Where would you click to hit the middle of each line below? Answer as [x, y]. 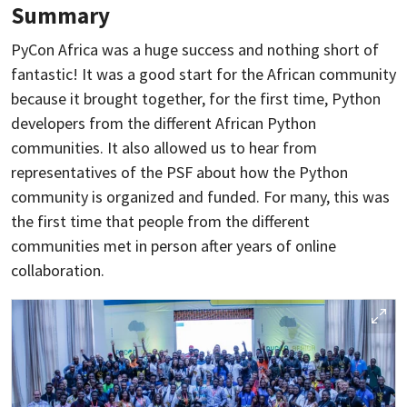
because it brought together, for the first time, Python [196, 98]
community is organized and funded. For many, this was [200, 196]
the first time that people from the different [160, 221]
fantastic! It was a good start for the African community [203, 74]
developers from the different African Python [164, 123]
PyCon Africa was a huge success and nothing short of [195, 49]
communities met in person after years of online [174, 245]
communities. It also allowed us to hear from [164, 147]
